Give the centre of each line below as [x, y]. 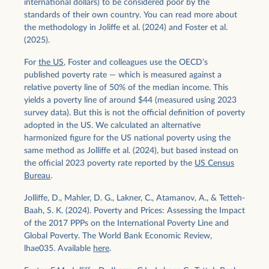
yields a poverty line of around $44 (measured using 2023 [130, 101]
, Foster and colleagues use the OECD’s [136, 63]
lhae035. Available [59, 249]
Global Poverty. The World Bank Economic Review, [118, 236]
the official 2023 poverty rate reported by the [109, 164]
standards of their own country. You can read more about [131, 15]
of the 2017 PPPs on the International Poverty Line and [126, 224]
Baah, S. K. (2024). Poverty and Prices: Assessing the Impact [134, 211]
